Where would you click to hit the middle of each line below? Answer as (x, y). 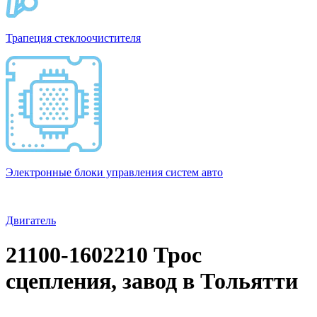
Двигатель (31, 220)
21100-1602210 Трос (104, 255)
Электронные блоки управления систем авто (114, 172)
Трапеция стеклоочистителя (73, 38)
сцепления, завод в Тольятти (152, 281)
